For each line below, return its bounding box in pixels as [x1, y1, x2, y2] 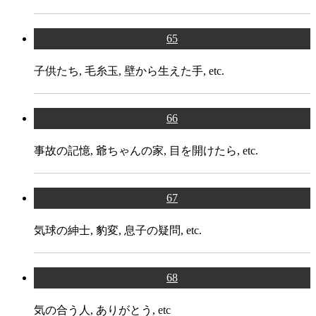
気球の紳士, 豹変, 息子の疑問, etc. [34, 224, 202, 236]
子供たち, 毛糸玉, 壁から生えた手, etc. [34, 64, 224, 77]
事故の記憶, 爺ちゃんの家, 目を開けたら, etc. [34, 144, 258, 157]
